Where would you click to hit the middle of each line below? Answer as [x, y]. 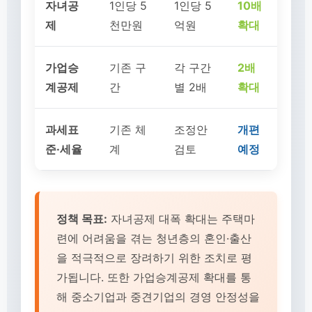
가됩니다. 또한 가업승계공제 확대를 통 [154, 277]
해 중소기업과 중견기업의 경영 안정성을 [158, 297]
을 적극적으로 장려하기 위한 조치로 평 [154, 258]
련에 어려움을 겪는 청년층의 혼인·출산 [154, 238]
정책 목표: [82, 219]
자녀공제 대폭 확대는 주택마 [181, 219]
